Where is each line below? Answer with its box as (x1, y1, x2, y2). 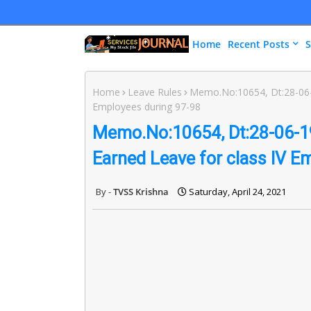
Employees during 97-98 (92, 99, 201, 113)
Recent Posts (228, 37, 289, 51)
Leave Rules (128, 85, 182, 99)
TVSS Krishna (113, 185, 169, 198)
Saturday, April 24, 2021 (189, 185, 286, 198)
